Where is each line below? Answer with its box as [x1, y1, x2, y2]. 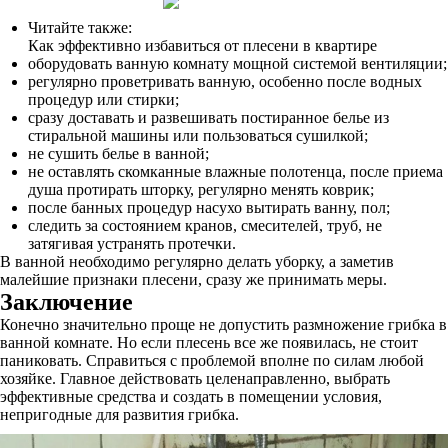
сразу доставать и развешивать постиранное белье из [28, 109, 389, 126]
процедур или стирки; [28, 91, 179, 108]
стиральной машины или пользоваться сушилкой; [28, 127, 368, 144]
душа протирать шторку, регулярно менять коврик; [28, 181, 374, 198]
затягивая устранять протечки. [28, 235, 236, 252]
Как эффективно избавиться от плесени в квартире [28, 37, 377, 54]
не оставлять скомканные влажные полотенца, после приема [28, 163, 443, 180]
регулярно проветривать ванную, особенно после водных [28, 73, 422, 90]
